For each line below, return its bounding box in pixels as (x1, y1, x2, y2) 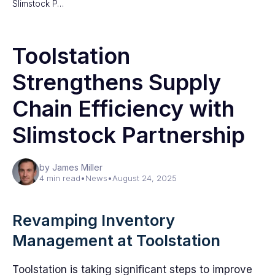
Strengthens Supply (12, 69, 221, 96)
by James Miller (39, 162, 103, 172)
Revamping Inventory (12, 211, 175, 230)
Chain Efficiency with (12, 95, 234, 122)
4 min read (39, 173, 80, 183)
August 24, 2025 (112, 173, 177, 183)
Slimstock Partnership (12, 122, 245, 149)
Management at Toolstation (12, 231, 220, 250)
